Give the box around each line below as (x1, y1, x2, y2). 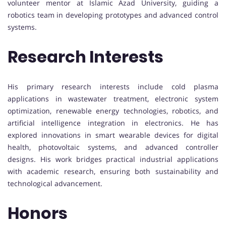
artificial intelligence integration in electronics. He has (8, 118, 218, 128)
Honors (8, 202, 68, 225)
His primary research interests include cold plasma (8, 81, 218, 91)
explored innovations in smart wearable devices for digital (8, 130, 218, 140)
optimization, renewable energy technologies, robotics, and (8, 105, 218, 116)
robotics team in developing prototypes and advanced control (8, 10, 218, 20)
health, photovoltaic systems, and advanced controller (8, 142, 218, 152)
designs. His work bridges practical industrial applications (8, 154, 218, 164)
